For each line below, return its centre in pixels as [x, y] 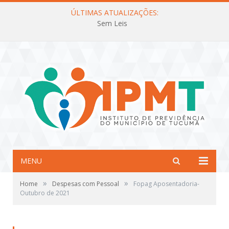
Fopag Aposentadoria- [166, 184]
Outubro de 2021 [45, 193]
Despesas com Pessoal [86, 184]
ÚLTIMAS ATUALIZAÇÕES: [114, 13]
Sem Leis [112, 24]
